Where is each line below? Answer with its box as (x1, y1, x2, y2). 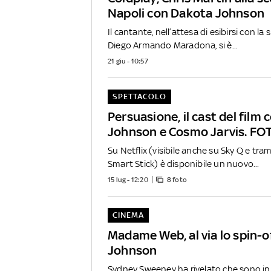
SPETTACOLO (112, 91, 166, 101)
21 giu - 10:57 (108, 56, 148, 65)
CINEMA (112, 210, 144, 220)
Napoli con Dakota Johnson (108, 5, 264, 21)
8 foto (166, 175, 187, 184)
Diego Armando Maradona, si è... (108, 39, 238, 50)
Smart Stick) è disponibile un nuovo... (108, 158, 260, 169)
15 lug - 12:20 (108, 175, 148, 184)
